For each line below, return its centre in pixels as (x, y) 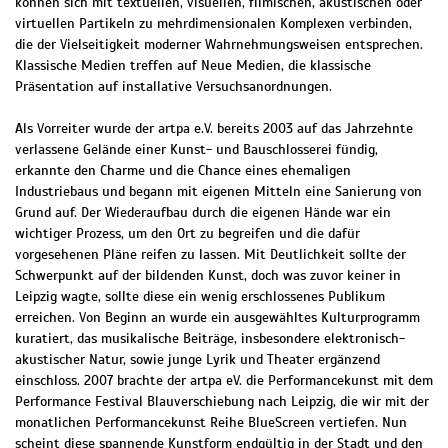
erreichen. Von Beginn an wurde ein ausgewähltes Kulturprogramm (217, 318)
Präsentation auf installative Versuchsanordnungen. (173, 87)
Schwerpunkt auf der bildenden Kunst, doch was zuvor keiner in (208, 276)
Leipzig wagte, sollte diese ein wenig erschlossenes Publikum (200, 297)
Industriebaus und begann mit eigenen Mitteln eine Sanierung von (218, 192)
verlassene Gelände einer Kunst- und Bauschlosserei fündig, (196, 150)
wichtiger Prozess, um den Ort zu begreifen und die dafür (187, 234)
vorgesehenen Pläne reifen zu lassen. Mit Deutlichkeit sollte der (210, 255)
